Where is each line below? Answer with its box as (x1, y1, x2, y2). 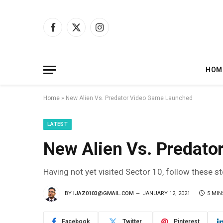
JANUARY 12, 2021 (142, 190, 190, 197)
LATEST (47, 121, 68, 127)
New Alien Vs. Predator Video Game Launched (66, 95, 193, 102)
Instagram (99, 27, 132, 36)
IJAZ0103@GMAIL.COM (73, 190, 134, 197)
